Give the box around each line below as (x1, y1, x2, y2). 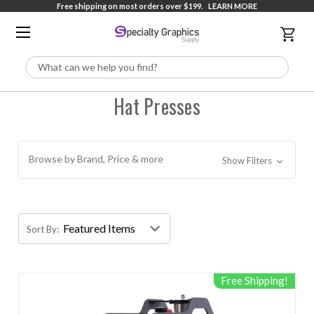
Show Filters (221, 155, 274, 166)
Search (25, 57, 58, 71)
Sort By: (27, 224, 60, 235)
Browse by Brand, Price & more (29, 153, 164, 165)
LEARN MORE (208, 1, 257, 11)
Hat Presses (114, 92, 200, 121)
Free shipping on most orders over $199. (57, 1, 204, 11)
